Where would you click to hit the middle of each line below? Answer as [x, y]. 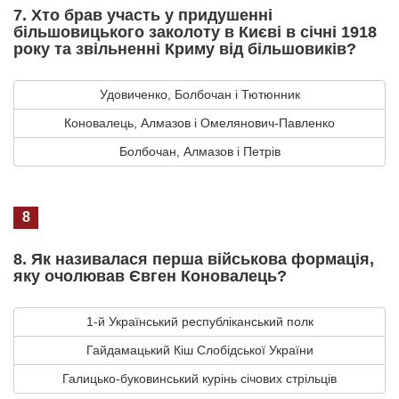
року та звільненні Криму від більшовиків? [185, 49]
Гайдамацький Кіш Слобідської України [199, 350]
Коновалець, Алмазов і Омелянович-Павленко [199, 122]
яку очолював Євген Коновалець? [150, 276]
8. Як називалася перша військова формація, [194, 259]
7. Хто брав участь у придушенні [143, 15]
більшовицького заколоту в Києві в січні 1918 [195, 32]
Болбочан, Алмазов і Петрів [199, 151]
